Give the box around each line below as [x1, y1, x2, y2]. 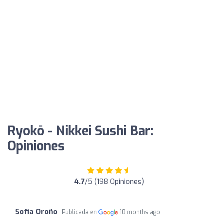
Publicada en [62, 208, 98, 216]
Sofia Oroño [15, 206, 57, 217]
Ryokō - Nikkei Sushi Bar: [7, 122, 153, 140]
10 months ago [120, 208, 161, 216]
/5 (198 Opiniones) [85, 176, 144, 186]
